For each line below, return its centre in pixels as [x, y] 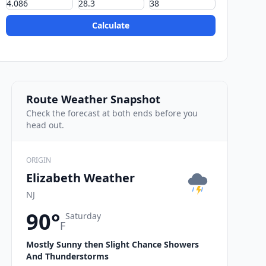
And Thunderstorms [67, 256]
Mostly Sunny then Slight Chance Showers [113, 244]
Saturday [83, 216]
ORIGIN [39, 160]
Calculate [111, 26]
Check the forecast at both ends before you [112, 113]
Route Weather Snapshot [93, 99]
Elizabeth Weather [80, 178]
